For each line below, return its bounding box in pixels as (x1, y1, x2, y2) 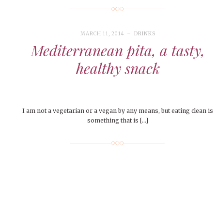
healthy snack (76, 59, 160, 78)
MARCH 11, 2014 (80, 31, 125, 37)
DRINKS (134, 31, 155, 37)
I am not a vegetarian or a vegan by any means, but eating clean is (22, 107, 214, 115)
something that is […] (87, 117, 149, 124)
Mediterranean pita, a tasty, (31, 41, 205, 61)
